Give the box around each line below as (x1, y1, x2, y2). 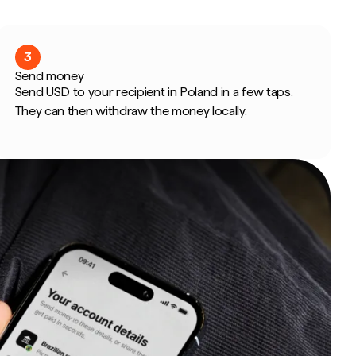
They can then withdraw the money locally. (14, 103, 247, 118)
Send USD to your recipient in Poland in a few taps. (14, 84, 293, 99)
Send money (14, 68, 84, 83)
